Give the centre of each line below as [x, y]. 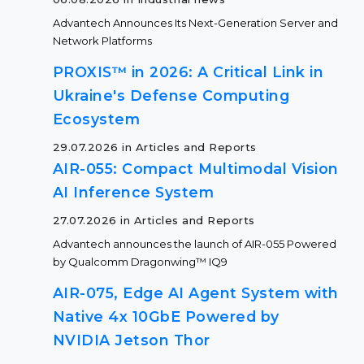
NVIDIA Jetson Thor [131, 340]
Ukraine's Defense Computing [171, 95]
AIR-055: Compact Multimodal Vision [195, 169]
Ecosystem [96, 119]
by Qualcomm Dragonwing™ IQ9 [141, 262]
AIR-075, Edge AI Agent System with [195, 293]
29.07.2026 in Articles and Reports [154, 147]
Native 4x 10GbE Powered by [166, 316]
